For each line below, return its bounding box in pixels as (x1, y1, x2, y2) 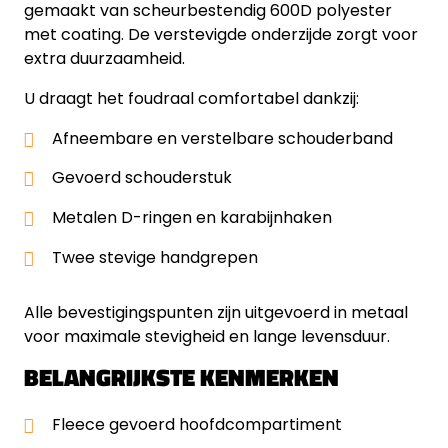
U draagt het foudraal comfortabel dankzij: (24, 86, 359, 110)
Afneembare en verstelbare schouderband (52, 126, 393, 150)
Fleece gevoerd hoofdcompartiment (52, 413, 342, 437)
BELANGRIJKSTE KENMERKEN (24, 359, 339, 396)
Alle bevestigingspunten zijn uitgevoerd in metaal (24, 301, 408, 325)
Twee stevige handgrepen (52, 245, 258, 269)
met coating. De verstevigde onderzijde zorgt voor (24, 22, 418, 46)
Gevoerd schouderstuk (52, 166, 232, 190)
